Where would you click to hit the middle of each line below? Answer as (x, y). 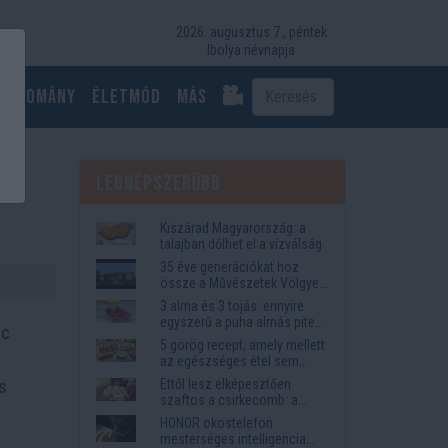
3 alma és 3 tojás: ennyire (232, 305)
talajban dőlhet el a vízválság (241, 243)
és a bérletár (195, 314)
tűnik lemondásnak (214, 376)
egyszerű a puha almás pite (238, 321)
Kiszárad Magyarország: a (233, 227)
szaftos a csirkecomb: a (229, 399)
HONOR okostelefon (217, 422)
